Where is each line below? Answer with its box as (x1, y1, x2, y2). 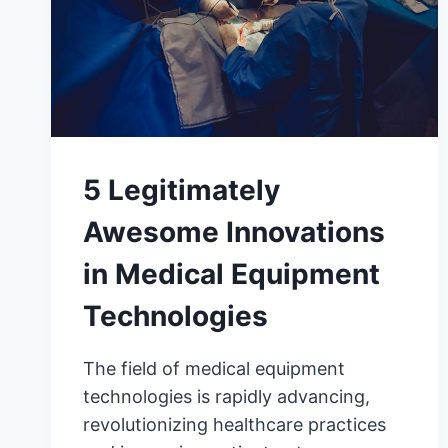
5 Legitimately (83, 173, 280, 208)
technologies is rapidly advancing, (83, 386, 370, 408)
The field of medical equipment (83, 358, 345, 380)
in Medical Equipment (83, 257, 380, 292)
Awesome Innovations (83, 215, 385, 250)
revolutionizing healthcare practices (83, 414, 386, 436)
